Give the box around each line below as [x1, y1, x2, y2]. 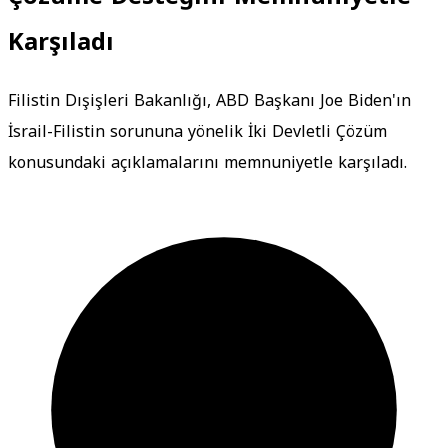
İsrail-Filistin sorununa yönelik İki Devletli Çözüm [8, 115, 387, 147]
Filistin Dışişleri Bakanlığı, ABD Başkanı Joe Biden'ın [8, 84, 411, 116]
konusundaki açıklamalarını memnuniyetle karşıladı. [8, 146, 407, 178]
